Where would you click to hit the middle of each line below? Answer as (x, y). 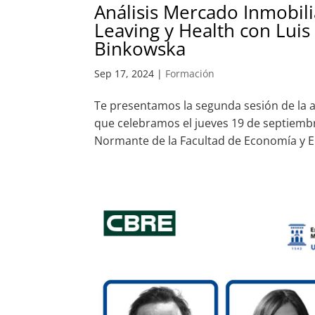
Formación (190, 74)
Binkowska (140, 49)
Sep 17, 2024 (124, 74)
